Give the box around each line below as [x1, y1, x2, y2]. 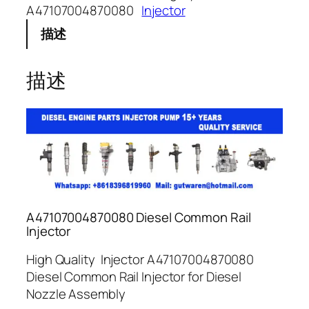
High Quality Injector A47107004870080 [26, 250, 255, 268]
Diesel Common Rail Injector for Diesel [26, 267, 242, 286]
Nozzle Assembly [26, 284, 126, 303]
